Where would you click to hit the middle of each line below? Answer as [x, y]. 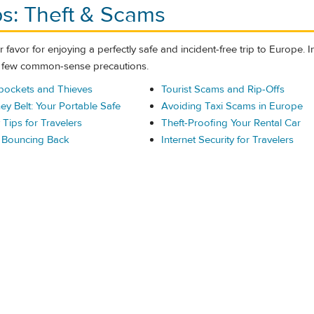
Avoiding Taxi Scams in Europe [232, 107]
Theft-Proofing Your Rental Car [231, 123]
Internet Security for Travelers [227, 140]
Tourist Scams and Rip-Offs [223, 90]
